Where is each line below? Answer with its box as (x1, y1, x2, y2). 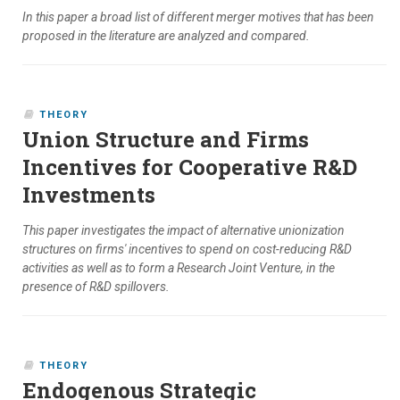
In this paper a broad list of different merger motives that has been (22, 10, 374, 25)
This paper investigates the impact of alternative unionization (22, 223, 345, 238)
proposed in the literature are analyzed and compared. (22, 29, 310, 44)
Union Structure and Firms (22, 125, 309, 154)
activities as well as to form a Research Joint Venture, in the (22, 261, 335, 276)
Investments (22, 180, 155, 210)
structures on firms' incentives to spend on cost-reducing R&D (22, 242, 352, 257)
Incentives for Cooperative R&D (22, 153, 357, 182)
